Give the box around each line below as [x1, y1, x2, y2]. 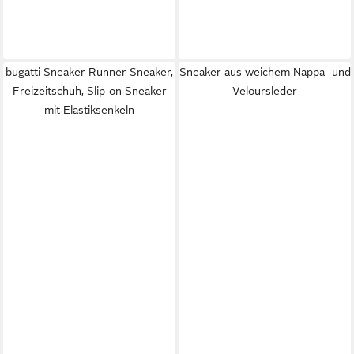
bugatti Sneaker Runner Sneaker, [6, 66, 173, 78]
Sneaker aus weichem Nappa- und [179, 66, 351, 78]
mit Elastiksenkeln [44, 104, 134, 116]
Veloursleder [232, 85, 297, 97]
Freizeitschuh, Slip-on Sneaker [12, 85, 167, 97]
